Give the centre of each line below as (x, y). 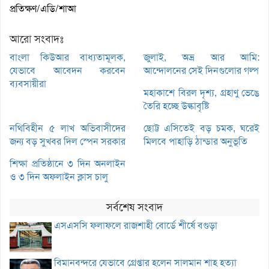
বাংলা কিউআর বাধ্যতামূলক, (68, 57)
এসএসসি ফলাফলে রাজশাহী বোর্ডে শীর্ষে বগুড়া (136, 225)
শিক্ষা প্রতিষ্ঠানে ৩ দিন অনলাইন (68, 163)
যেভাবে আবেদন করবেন (68, 70)
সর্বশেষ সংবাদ (134, 207)
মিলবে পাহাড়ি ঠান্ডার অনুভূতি (195, 141)
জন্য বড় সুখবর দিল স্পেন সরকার (68, 141)
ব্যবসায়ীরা (28, 83)
